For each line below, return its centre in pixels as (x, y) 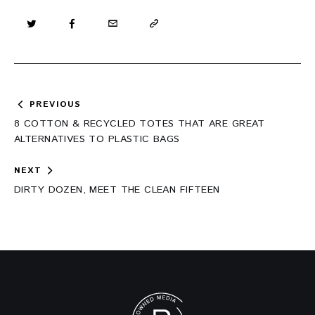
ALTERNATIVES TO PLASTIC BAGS (97, 139)
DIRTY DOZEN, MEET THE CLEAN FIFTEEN (117, 189)
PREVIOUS (55, 104)
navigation (63, 128)
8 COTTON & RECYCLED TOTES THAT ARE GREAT (140, 123)
